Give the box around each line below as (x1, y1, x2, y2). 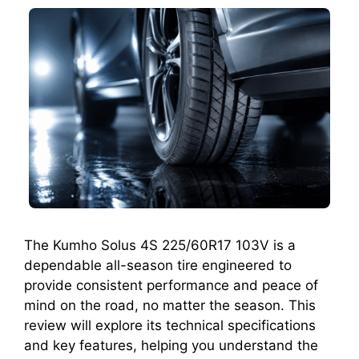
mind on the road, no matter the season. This (24, 297, 316, 314)
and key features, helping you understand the (24, 337, 318, 354)
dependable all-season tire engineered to (24, 257, 292, 274)
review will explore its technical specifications (24, 317, 316, 334)
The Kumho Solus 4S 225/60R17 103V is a (24, 237, 296, 254)
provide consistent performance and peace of (24, 277, 318, 294)
